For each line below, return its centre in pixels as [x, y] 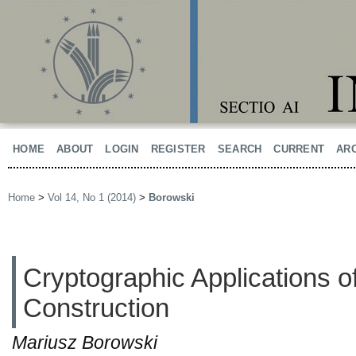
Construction [96, 308]
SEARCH [240, 149]
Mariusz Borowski [85, 342]
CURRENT [299, 149]
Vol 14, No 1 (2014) [92, 198]
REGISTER [178, 149]
